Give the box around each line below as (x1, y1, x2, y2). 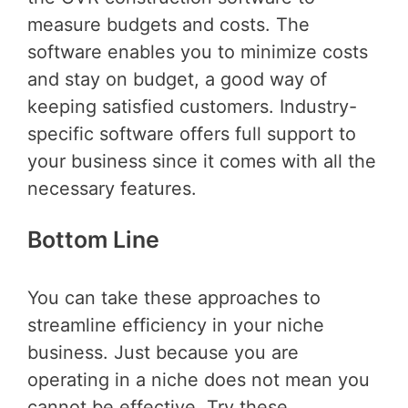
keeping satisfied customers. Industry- (27, 96, 357, 118)
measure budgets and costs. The (27, 14, 310, 36)
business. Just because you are (27, 341, 299, 363)
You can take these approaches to (27, 286, 321, 309)
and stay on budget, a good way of (27, 68, 327, 91)
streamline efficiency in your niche (27, 313, 324, 336)
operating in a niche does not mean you (27, 368, 370, 391)
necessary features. (27, 178, 197, 200)
